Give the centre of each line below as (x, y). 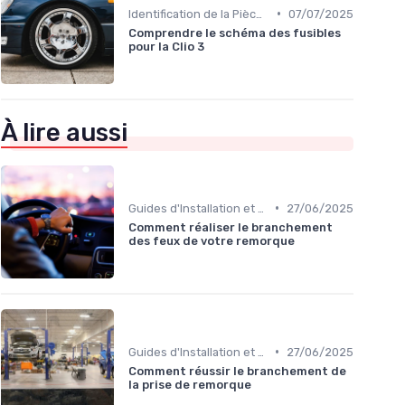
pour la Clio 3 (166, 46)
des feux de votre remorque (212, 240)
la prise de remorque (190, 384)
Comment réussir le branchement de (237, 371)
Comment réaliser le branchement (231, 227)
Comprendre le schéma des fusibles (235, 33)
